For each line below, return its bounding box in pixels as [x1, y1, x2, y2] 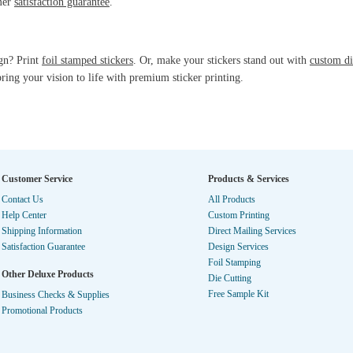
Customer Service [2, 173, 72, 184]
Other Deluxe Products [2, 269, 94, 280]
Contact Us [2, 194, 43, 205]
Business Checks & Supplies [2, 289, 110, 300]
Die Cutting [208, 273, 251, 284]
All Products [208, 194, 255, 205]
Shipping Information [2, 225, 82, 236]
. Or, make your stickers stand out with [133, 54, 310, 66]
